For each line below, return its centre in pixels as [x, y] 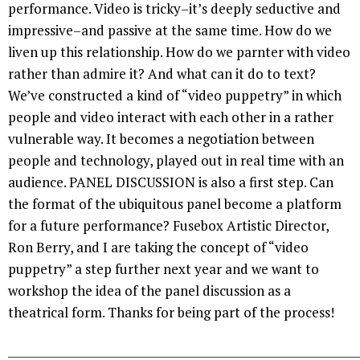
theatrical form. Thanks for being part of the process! [171, 312]
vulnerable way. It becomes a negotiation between [161, 138]
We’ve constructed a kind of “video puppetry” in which [175, 95]
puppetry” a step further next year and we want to [164, 268]
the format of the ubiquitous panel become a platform [175, 203]
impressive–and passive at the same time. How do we [170, 30]
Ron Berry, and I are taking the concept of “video [158, 247]
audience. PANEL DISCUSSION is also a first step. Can [171, 182]
